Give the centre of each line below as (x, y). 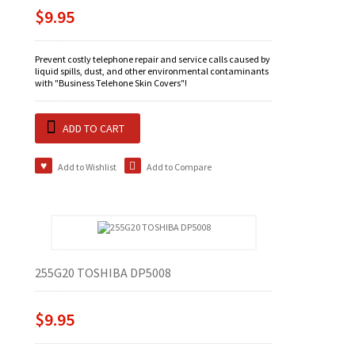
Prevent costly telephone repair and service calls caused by (153, 59)
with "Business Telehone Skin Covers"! (111, 83)
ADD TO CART (94, 129)
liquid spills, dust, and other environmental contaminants (152, 71)
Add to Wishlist (87, 167)
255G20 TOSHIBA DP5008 (103, 273)
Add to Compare (179, 167)
